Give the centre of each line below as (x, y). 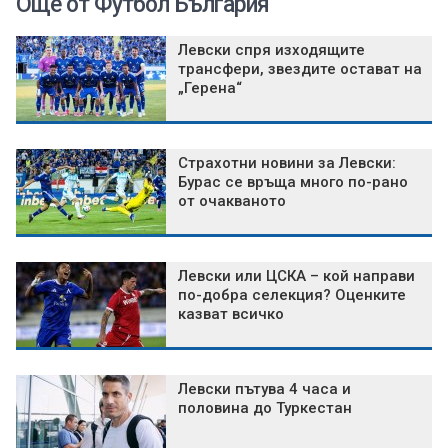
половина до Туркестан (265, 408)
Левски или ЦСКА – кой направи (296, 276)
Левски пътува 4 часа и (264, 389)
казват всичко (231, 314)
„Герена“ (210, 88)
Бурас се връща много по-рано (293, 182)
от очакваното (232, 201)
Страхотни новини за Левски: (287, 163)
